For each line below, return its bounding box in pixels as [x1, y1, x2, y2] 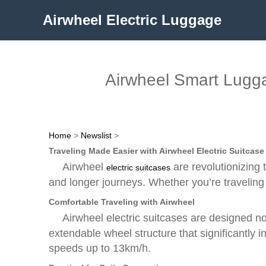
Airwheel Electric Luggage [43, 12, 221, 28]
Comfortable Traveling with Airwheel [49, 197, 195, 207]
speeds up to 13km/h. [49, 242, 151, 254]
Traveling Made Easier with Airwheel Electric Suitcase [49, 146, 264, 156]
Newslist [81, 131, 112, 140]
